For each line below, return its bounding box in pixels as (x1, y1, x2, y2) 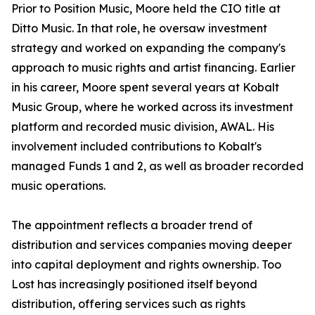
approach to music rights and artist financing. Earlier (11, 60, 295, 75)
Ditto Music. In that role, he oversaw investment (11, 21, 267, 36)
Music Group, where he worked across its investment (11, 100, 293, 115)
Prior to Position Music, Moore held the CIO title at (11, 1, 281, 16)
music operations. (11, 179, 105, 193)
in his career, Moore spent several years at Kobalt (11, 80, 279, 95)
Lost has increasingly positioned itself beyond (11, 277, 257, 292)
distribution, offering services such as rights (11, 297, 245, 311)
